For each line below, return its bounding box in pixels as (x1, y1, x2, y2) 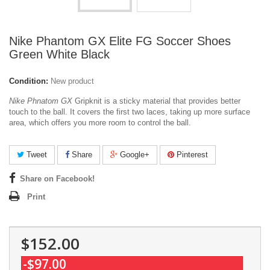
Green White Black (9, 48, 110, 61)
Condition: (9, 77, 48, 86)
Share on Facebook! (20, 174, 95, 183)
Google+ (118, 150, 149, 159)
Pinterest (174, 150, 208, 159)
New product (51, 77, 94, 86)
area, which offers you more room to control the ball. (9, 118, 193, 127)
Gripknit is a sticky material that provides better (72, 96, 240, 105)
